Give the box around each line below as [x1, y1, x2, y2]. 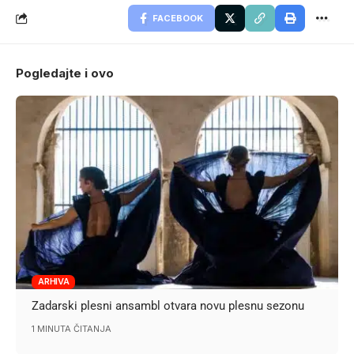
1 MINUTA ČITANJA [32, 322, 112, 334]
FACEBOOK [153, 12, 203, 24]
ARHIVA [38, 276, 70, 288]
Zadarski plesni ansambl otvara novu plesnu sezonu [32, 298, 305, 313]
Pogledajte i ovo [16, 65, 114, 81]
